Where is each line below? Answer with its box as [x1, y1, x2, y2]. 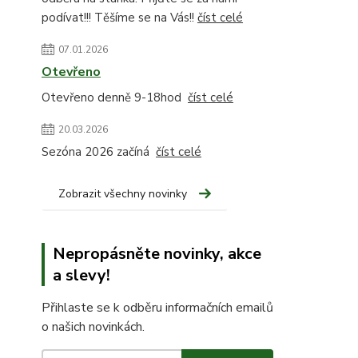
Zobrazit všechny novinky [58, 186, 187, 201]
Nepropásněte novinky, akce [53, 243, 261, 265]
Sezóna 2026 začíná [42, 144, 156, 160]
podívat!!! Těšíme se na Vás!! [42, 10, 197, 26]
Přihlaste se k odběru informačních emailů [42, 299, 273, 316]
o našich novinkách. [42, 318, 145, 336]
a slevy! [53, 265, 110, 286]
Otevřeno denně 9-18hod [42, 89, 188, 105]
